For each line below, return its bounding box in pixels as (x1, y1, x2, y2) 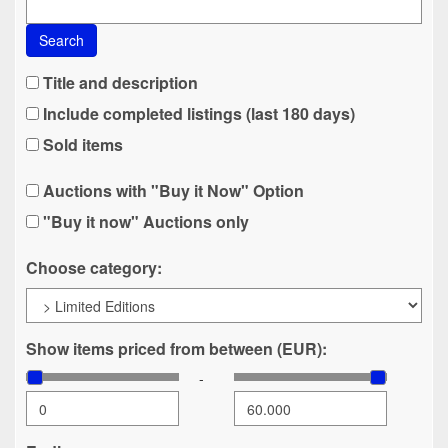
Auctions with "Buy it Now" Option (39, 179, 304, 203)
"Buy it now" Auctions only (39, 210, 249, 234)
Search (39, 30, 84, 51)
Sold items (39, 133, 123, 157)
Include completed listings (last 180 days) (39, 102, 355, 126)
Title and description (39, 71, 198, 95)
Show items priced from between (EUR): (26, 337, 327, 361)
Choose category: (26, 256, 162, 280)
